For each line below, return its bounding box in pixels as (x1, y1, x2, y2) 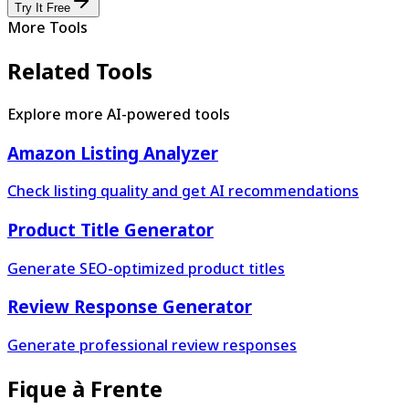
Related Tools (7, 55, 152, 86)
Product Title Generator (7, 218, 214, 242)
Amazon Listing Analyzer (7, 141, 218, 164)
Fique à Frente (7, 373, 163, 404)
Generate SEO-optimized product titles (7, 257, 285, 278)
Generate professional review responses (7, 335, 297, 356)
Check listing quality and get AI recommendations (7, 181, 359, 202)
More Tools (7, 17, 88, 38)
